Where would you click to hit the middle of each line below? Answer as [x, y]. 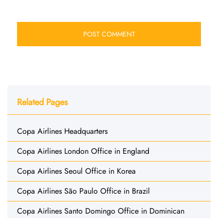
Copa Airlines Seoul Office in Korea [76, 171]
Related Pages [42, 102]
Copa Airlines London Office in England [83, 151]
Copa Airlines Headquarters [62, 131]
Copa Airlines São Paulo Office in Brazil [83, 191]
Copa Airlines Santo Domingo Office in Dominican [101, 211]
